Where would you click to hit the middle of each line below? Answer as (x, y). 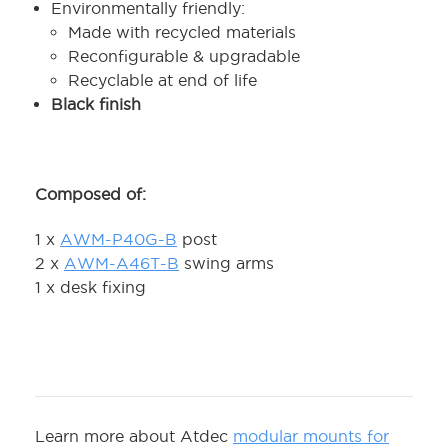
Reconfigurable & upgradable (183, 56)
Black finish (96, 104)
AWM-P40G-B (118, 239)
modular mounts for (311, 436)
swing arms (226, 263)
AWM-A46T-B (121, 263)
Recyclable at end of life (162, 80)
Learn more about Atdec (134, 436)
